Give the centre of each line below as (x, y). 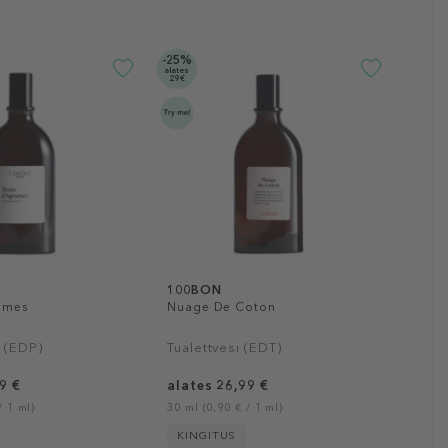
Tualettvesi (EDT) (224, 347)
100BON (194, 289)
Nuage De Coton (221, 306)
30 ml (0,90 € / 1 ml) (225, 407)
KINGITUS (207, 435)
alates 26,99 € (218, 385)
